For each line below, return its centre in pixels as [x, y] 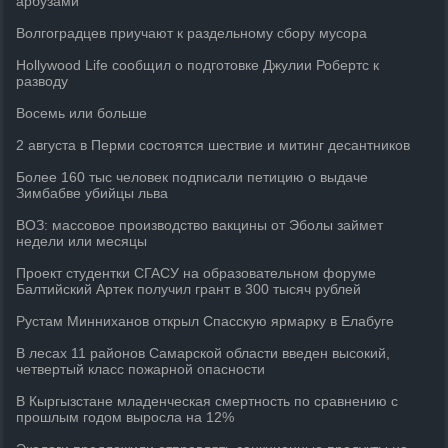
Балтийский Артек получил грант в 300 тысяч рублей [189, 289]
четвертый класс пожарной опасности [141, 369]
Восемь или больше [82, 113]
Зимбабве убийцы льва [92, 193]
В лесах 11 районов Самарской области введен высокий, [203, 353]
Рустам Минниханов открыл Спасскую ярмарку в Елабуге [205, 321]
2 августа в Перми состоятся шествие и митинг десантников [213, 145]
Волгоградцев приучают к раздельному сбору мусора [192, 33]
